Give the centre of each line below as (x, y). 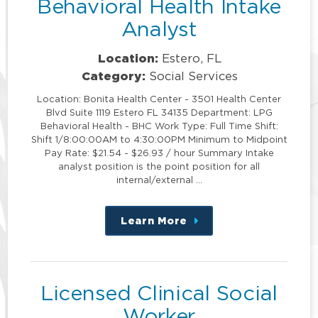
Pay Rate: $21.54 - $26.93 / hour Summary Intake (159, 153)
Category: (114, 76)
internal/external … (159, 180)
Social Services (194, 76)
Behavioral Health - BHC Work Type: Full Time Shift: (159, 126)
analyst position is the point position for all (159, 166)
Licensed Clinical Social (159, 293)
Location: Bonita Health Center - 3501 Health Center (159, 99)
